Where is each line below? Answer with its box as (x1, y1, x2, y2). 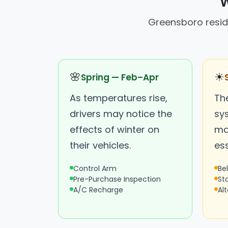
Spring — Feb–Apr (81, 71, 159, 83)
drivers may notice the (70, 107, 172, 120)
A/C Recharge (73, 184, 123, 195)
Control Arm (73, 163, 117, 174)
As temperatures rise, (70, 91, 167, 104)
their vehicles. (70, 138, 131, 152)
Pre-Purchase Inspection (73, 174, 161, 184)
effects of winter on (70, 123, 159, 136)
